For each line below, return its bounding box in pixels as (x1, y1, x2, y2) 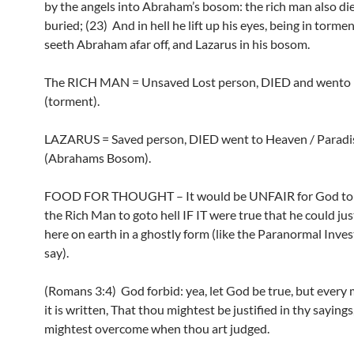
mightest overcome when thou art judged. (44, 321, 269, 336)
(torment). (44, 93, 100, 108)
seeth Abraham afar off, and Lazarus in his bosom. (44, 36, 310, 51)
